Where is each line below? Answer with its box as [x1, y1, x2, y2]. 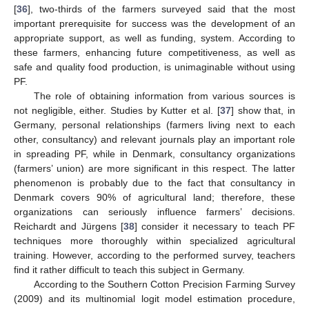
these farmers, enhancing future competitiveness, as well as [14, 47, 295, 59]
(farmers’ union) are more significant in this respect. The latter [14, 163, 295, 175]
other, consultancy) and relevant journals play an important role [14, 134, 295, 146]
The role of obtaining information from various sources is [33, 90, 295, 102]
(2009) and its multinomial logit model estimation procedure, [14, 293, 295, 305]
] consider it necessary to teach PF [134, 221, 295, 232]
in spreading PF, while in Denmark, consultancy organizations [14, 148, 295, 160]
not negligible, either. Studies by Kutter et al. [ [14, 105, 221, 117]
